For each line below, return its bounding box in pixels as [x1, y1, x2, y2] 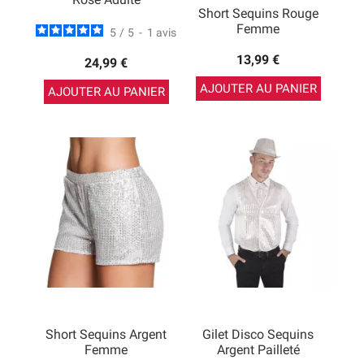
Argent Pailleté [216, 342, 300, 357]
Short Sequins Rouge [197, 6, 318, 21]
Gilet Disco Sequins [202, 327, 314, 342]
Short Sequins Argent [45, 327, 167, 342]
